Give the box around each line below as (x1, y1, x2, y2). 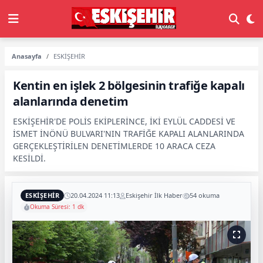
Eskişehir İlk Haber (125, 191, 183, 200)
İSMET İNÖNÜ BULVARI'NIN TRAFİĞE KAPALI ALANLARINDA (13, 128, 244, 139)
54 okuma (189, 191, 220, 200)
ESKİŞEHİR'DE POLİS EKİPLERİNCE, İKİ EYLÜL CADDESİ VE (13, 116, 235, 127)
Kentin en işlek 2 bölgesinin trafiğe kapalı (13, 77, 245, 93)
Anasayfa (12, 52, 42, 60)
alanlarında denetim (13, 93, 129, 109)
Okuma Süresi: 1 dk (30, 203, 84, 211)
